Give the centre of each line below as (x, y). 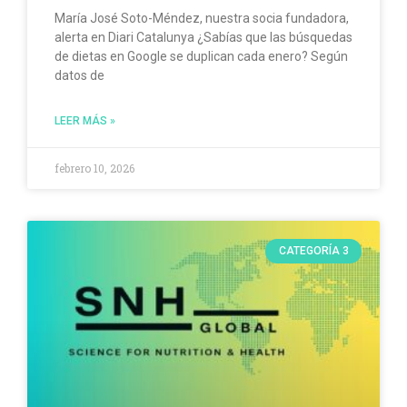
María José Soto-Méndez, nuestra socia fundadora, (202, 19)
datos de (79, 76)
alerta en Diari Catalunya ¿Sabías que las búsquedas (203, 38)
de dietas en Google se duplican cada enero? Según (201, 57)
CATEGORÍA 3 (313, 251)
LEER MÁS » (85, 121)
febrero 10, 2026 (94, 169)
